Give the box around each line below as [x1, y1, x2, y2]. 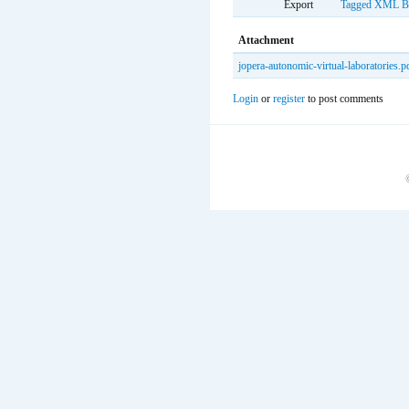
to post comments [305, 92, 383, 105]
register [273, 92, 305, 105]
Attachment [238, 34, 294, 47]
